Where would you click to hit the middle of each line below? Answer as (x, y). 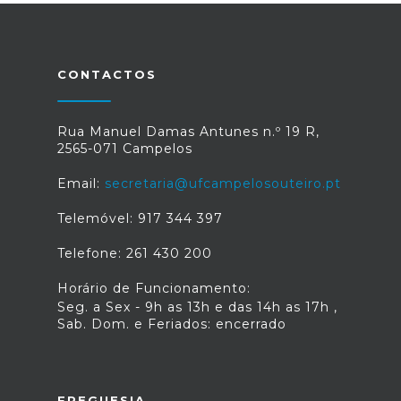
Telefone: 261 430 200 (135, 253)
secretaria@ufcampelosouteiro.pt (223, 183)
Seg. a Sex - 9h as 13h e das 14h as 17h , (197, 307)
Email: (81, 183)
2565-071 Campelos (125, 149)
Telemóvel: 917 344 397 (140, 218)
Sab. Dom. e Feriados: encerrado (172, 324)
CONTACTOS (107, 74)
